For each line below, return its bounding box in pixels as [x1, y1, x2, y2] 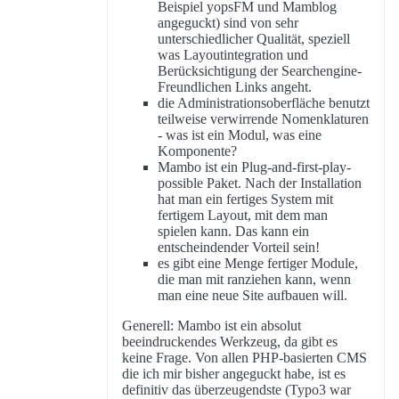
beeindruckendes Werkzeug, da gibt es [122, 334, 338, 350]
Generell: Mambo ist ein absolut [122, 318, 301, 334]
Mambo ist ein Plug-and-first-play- [158, 159, 351, 175]
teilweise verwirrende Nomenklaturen [158, 111, 369, 127]
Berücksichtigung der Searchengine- [158, 63, 362, 79]
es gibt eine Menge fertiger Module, [158, 256, 358, 272]
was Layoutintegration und [158, 47, 308, 63]
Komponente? [158, 143, 237, 159]
